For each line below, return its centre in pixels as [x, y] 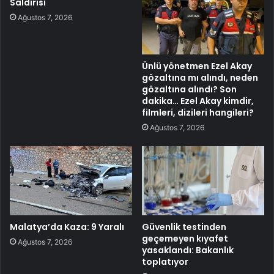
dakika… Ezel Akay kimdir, [198, 101]
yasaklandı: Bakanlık [188, 250]
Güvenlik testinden [184, 227]
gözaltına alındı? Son [189, 89]
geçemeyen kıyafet [185, 238]
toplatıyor [165, 261]
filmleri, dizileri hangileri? [198, 113]
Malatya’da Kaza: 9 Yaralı [67, 227]
